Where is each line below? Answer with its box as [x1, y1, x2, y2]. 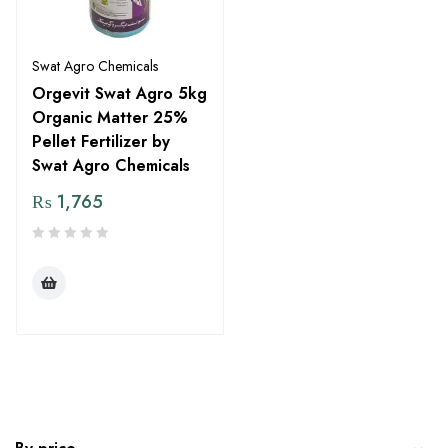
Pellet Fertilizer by [32, 130, 170, 153]
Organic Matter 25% [32, 106, 188, 129]
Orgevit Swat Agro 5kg [32, 82, 207, 105]
